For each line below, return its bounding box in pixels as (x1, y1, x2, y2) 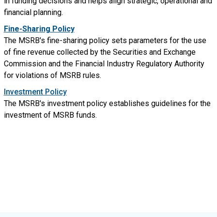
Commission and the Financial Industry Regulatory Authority (3, 59, 204, 68)
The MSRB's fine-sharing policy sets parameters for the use (3, 36, 206, 45)
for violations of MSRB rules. (3, 71, 101, 80)
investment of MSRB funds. (3, 110, 101, 120)
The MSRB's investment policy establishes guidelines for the (3, 99, 211, 108)
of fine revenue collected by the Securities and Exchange (3, 47, 196, 57)
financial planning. (3, 8, 63, 17)
